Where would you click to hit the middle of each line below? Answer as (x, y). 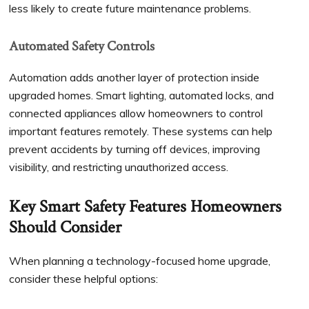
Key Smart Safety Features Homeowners (146, 207)
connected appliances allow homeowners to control (136, 113)
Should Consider (66, 228)
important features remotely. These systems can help (141, 131)
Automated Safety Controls (82, 47)
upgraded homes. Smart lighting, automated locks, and (142, 96)
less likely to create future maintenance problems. (130, 9)
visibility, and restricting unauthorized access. (119, 167)
